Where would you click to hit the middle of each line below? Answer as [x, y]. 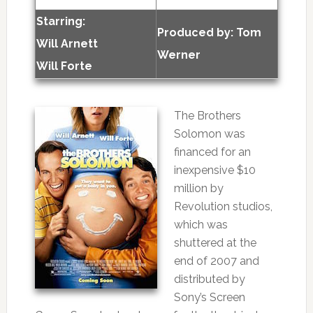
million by [198, 188]
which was [201, 225]
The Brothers [207, 116]
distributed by [209, 279]
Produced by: [196, 32]
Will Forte [64, 66]
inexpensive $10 [214, 170]
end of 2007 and [216, 261]
